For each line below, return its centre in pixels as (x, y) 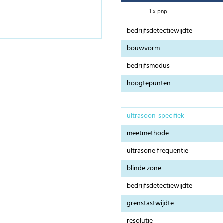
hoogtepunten (149, 84)
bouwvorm (144, 49)
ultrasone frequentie (158, 151)
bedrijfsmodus (149, 66)
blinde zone (144, 169)
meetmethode (148, 134)
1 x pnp (158, 12)
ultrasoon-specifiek (156, 116)
